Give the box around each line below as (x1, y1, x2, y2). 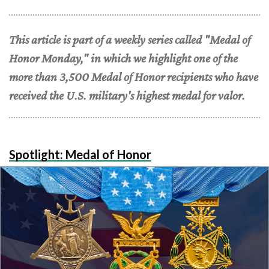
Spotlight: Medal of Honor (9, 147, 151, 162)
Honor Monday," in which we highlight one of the (9, 50, 238, 65)
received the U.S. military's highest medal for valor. (9, 88, 247, 103)
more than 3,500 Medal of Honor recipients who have (9, 69, 258, 84)
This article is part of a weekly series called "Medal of (9, 32, 250, 47)
